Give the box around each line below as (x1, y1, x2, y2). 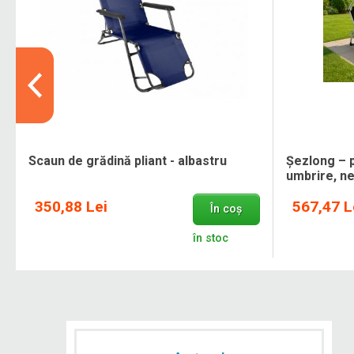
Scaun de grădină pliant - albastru (28, 153, 227, 169)
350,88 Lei (35, 198, 107, 217)
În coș (210, 202, 243, 217)
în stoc (192, 231, 228, 245)
